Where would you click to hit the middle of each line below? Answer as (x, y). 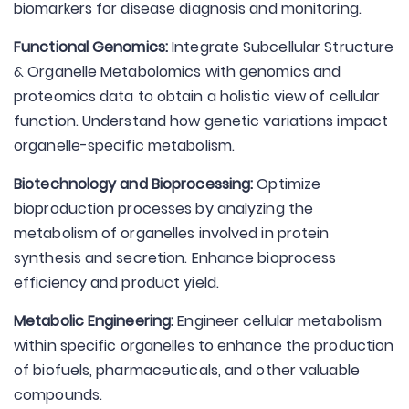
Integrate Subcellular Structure (281, 47)
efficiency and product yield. (116, 283)
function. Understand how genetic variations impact (201, 121)
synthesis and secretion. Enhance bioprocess (175, 258)
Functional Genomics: (91, 47)
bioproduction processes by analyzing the (164, 209)
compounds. (58, 395)
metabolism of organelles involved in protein (172, 233)
